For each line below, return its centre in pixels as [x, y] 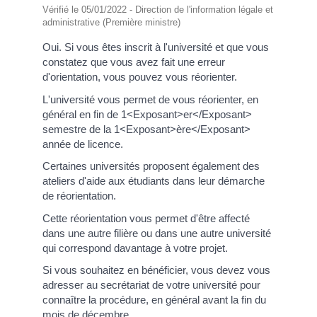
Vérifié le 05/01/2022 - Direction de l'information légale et [158, 10]
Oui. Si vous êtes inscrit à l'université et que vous [156, 47]
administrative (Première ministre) [111, 23]
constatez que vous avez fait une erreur [134, 62]
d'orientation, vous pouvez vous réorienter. [140, 77]
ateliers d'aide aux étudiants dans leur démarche [154, 181]
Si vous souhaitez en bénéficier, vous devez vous [156, 270]
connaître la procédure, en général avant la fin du [154, 300]
